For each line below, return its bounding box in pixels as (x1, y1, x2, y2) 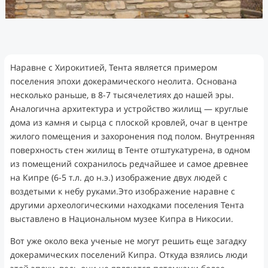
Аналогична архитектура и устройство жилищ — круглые (10, 103, 248, 115)
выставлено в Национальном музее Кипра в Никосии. (10, 213, 233, 225)
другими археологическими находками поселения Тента (10, 199, 244, 211)
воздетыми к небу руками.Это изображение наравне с (10, 185, 235, 197)
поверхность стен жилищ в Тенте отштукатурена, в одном (10, 144, 250, 156)
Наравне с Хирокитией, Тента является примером (10, 62, 217, 74)
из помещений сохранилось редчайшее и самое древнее (10, 158, 248, 170)
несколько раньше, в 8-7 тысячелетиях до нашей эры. (10, 89, 234, 101)
